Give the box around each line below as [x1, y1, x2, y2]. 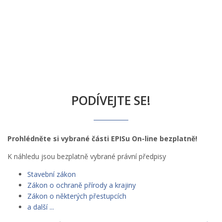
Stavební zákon [27, 169, 76, 179]
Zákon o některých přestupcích [27, 191, 126, 201]
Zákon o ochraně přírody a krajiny [27, 180, 136, 190]
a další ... [27, 202, 54, 212]
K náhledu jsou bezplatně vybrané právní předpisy [7, 152, 166, 162]
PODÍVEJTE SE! [71, 92, 151, 109]
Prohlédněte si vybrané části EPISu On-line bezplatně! [7, 134, 197, 144]
